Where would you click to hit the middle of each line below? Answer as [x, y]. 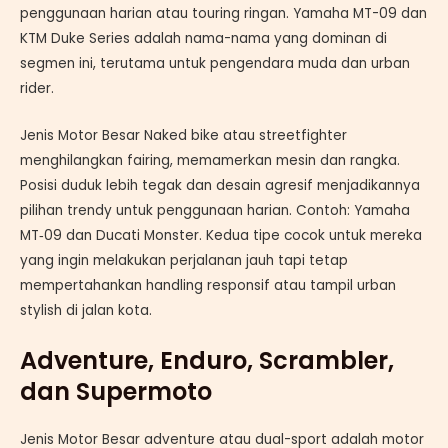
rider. [37, 88]
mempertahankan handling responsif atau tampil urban [208, 285]
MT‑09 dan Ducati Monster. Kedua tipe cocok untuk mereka [221, 235]
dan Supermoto [116, 391]
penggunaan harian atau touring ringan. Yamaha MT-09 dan [223, 13]
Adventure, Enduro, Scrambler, [207, 360]
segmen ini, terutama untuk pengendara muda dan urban [215, 63]
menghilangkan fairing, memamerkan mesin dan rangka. [210, 160]
